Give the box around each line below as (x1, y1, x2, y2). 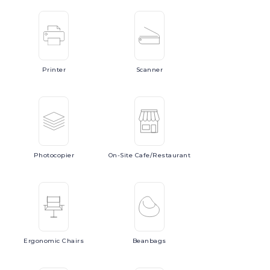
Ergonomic (24, 237, 63, 245)
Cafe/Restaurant (134, 151, 191, 159)
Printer (42, 66, 66, 74)
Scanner (136, 66, 163, 74)
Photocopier (33, 151, 75, 159)
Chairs (62, 237, 84, 245)
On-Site (108, 151, 135, 159)
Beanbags (132, 237, 166, 245)
